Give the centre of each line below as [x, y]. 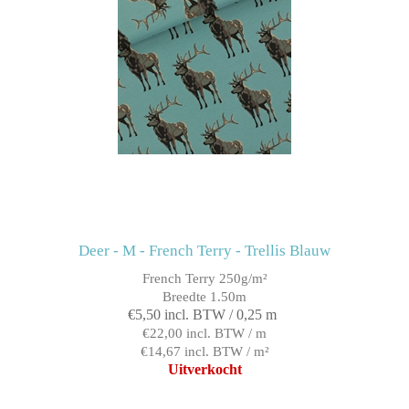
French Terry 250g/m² [204, 279]
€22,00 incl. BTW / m [204, 334]
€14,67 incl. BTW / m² [204, 352]
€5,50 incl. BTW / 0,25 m [202, 315]
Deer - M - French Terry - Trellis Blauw [204, 251]
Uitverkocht [204, 370]
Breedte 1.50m [204, 297]
